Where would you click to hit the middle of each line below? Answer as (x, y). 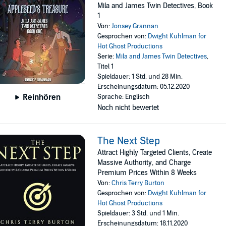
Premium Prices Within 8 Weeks (147, 173)
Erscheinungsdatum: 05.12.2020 (144, 87)
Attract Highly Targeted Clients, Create (155, 153)
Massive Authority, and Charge (144, 163)
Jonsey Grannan (135, 26)
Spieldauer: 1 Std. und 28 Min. (140, 77)
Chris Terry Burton (138, 183)
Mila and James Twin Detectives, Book (155, 6)
